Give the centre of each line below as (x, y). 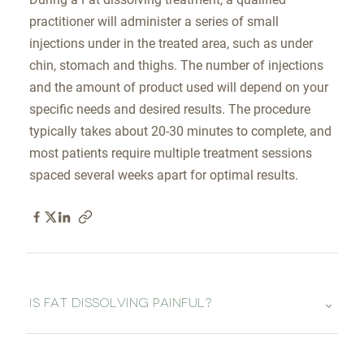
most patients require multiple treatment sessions (171, 154)
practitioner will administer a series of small (154, 22)
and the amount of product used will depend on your (179, 88)
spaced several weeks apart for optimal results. (164, 175)
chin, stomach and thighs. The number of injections (176, 66)
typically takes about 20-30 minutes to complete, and (180, 132)
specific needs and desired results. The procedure (170, 110)
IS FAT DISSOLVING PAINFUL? (121, 303)
